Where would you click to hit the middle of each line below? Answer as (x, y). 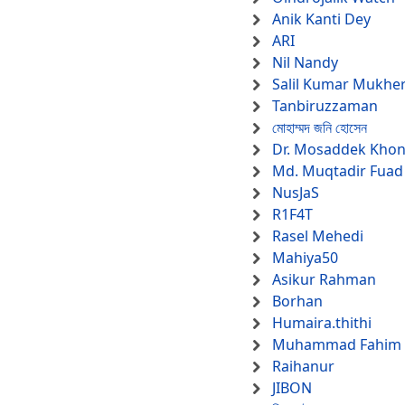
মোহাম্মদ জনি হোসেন (320, 128)
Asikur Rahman (324, 280)
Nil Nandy (305, 63)
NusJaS (296, 193)
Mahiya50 (305, 258)
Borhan (297, 301)
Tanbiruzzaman (325, 106)
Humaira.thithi (322, 323)
